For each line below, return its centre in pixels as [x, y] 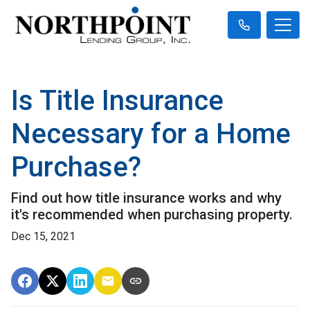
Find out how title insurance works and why [146, 198]
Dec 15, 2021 [43, 236]
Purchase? [76, 167]
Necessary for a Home [151, 134]
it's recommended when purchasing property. [152, 214]
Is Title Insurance [117, 100]
